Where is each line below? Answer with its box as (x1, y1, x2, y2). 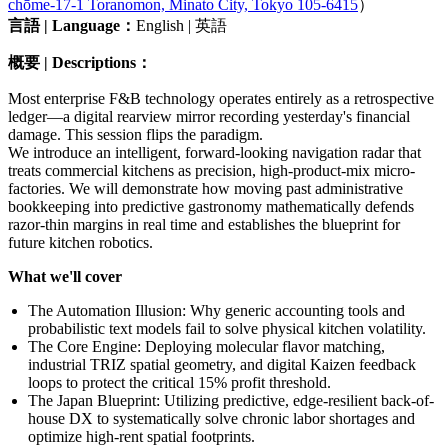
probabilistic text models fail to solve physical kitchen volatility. (28, 319, 426, 337)
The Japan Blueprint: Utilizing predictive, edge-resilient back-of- (28, 391, 434, 409)
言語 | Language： (8, 16, 136, 34)
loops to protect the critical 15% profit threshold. (28, 373, 331, 391)
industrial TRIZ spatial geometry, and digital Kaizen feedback (28, 355, 416, 373)
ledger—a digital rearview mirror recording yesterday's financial (8, 107, 410, 125)
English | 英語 (136, 16, 227, 34)
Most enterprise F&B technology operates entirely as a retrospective (8, 89, 434, 107)
